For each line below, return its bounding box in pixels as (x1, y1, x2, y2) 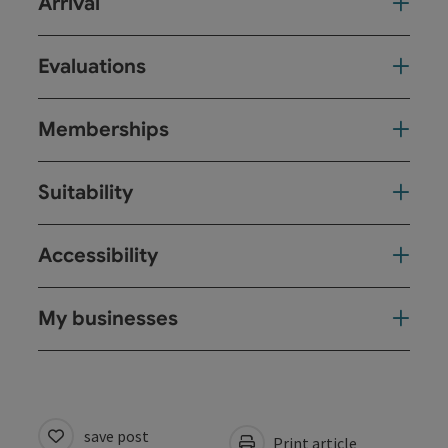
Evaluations (38, 53, 146, 79)
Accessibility (38, 242, 158, 268)
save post (84, 425, 149, 446)
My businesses (38, 305, 178, 331)
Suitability (38, 179, 133, 205)
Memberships (38, 116, 169, 142)
